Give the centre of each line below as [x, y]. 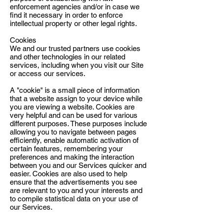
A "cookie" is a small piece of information [75, 90]
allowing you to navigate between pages [73, 132]
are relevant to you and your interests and [76, 190]
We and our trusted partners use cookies [75, 48]
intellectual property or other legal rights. [73, 23]
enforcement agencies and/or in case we [75, 7]
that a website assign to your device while [76, 98]
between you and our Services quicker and [78, 165]
